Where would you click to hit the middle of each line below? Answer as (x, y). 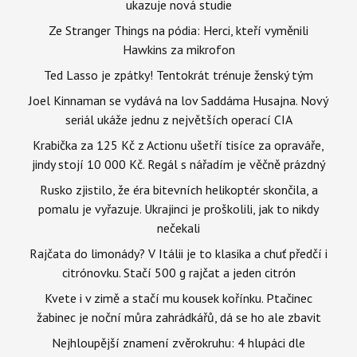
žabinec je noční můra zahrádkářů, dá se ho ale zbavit (178, 317)
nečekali (178, 228)
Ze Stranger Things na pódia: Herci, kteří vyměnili (178, 30)
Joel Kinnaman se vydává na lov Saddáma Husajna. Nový (178, 100)
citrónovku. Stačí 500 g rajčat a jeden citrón (178, 272)
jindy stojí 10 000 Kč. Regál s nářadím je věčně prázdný (178, 164)
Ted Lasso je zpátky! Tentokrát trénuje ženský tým (178, 75)
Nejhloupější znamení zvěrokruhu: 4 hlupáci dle (178, 342)
